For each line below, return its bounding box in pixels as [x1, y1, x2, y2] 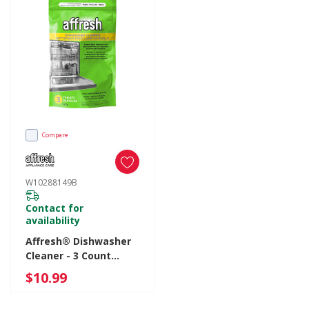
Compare [41, 130, 68, 139]
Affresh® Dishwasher [25, 235, 131, 248]
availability [25, 214, 80, 227]
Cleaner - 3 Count [25, 249, 111, 262]
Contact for [25, 201, 83, 215]
